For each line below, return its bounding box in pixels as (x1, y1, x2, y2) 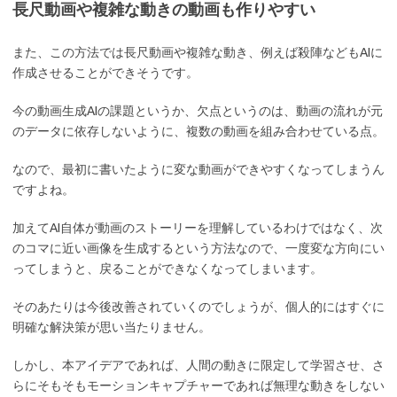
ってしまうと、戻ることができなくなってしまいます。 (12, 261, 323, 276)
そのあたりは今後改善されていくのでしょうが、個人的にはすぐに (12, 300, 385, 315)
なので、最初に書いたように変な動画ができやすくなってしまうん (12, 162, 385, 177)
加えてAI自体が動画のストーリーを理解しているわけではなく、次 (12, 221, 383, 236)
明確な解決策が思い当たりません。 (12, 320, 211, 335)
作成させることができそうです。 (12, 66, 198, 81)
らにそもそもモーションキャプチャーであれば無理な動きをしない (12, 378, 385, 393)
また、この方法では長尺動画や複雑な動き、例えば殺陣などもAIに (12, 45, 383, 60)
